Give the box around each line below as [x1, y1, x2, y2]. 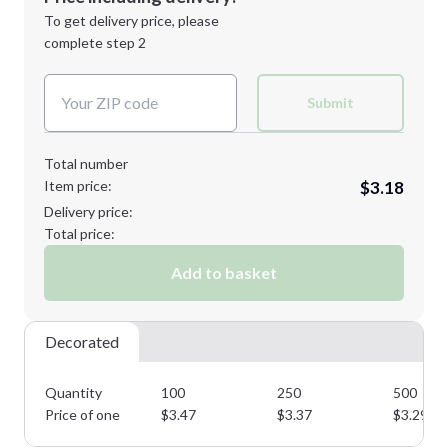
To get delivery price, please [44, 12, 219, 29]
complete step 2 [44, 34, 146, 51]
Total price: [44, 225, 115, 242]
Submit [307, 94, 354, 111]
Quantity [45, 384, 102, 401]
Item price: [44, 177, 112, 194]
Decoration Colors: [44, 48, 175, 67]
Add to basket [171, 263, 277, 282]
